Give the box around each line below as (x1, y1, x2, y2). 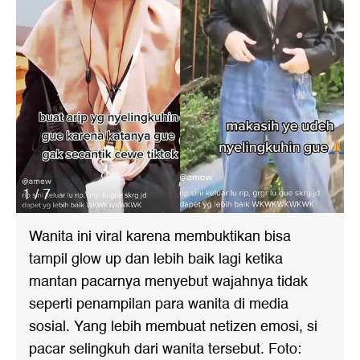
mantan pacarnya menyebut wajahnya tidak (29, 270, 308, 293)
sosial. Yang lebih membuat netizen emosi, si (29, 315, 317, 338)
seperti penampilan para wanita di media (29, 292, 288, 316)
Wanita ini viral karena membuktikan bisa (29, 225, 291, 248)
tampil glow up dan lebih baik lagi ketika (29, 247, 283, 271)
